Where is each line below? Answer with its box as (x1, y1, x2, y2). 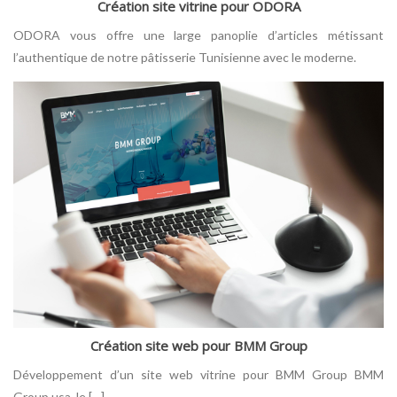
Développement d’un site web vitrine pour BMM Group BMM (13, 367, 384, 383)
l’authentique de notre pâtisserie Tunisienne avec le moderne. (13, 49, 356, 65)
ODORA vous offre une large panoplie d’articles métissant (13, 27, 384, 43)
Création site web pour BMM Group (90, 337, 307, 355)
